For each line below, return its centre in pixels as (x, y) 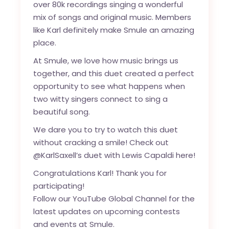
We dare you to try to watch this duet (106, 130)
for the (181, 199)
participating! (59, 186)
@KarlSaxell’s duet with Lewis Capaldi (105, 155)
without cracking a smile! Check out (101, 142)
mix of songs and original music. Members (112, 17)
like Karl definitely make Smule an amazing (114, 30)
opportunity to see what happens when (109, 86)
